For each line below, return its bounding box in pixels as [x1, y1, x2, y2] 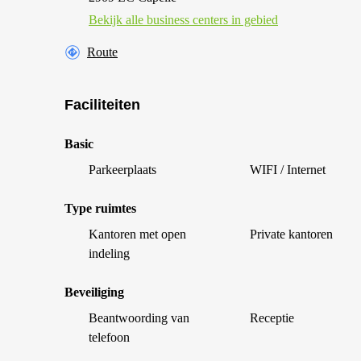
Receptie [250, 311, 294, 325]
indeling [89, 247, 130, 260]
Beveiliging [64, 285, 124, 299]
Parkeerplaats [89, 163, 156, 176]
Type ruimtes [64, 201, 136, 215]
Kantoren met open [89, 227, 186, 241]
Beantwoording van [89, 311, 189, 325]
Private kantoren [250, 227, 333, 241]
